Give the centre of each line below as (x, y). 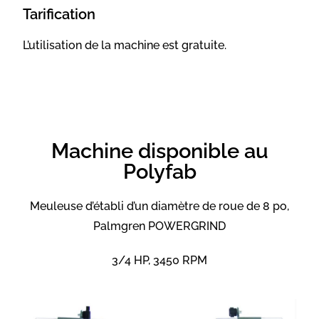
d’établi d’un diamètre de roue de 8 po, (187, 206)
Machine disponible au (159, 151)
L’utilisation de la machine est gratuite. (125, 46)
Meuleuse (58, 206)
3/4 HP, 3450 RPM (159, 261)
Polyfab (159, 172)
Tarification (59, 15)
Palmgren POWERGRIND (159, 226)
